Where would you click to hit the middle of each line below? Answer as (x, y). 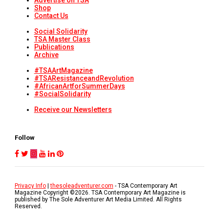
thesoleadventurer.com (82, 186)
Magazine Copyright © (44, 193)
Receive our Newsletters (73, 110)
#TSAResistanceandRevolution (84, 78)
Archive (46, 55)
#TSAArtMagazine (63, 71)
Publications (54, 47)
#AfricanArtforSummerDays (79, 86)
